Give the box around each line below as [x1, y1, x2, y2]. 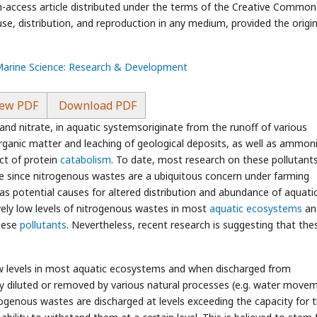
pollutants [20, 218, 67, 231]
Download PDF [55, 98, 137, 113]
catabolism [60, 153, 111, 166]
